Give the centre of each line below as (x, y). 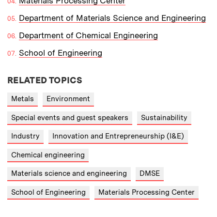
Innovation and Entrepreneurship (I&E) (118, 136)
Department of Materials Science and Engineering (112, 18)
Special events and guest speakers (70, 117)
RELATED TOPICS (45, 80)
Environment (68, 99)
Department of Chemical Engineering (88, 36)
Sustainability (164, 117)
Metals (23, 99)
